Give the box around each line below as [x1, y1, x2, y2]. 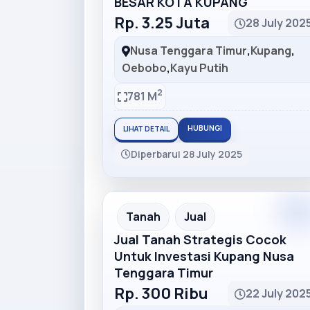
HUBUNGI [188, 123, 222, 133]
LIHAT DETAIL [123, 124, 170, 134]
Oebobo [122, 60, 167, 75]
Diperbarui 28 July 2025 [131, 147, 242, 161]
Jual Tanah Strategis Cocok [114, 231, 286, 248]
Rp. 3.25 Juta [114, 12, 210, 33]
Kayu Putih [170, 60, 228, 75]
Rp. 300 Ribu [114, 283, 208, 304]
